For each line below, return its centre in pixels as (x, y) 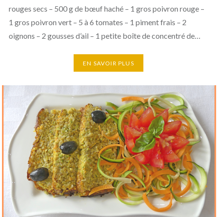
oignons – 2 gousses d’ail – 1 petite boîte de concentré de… (104, 36)
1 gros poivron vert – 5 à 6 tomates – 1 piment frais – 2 (97, 22)
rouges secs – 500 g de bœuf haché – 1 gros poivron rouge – (106, 9)
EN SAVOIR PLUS (108, 63)
